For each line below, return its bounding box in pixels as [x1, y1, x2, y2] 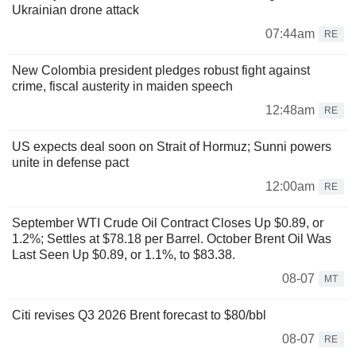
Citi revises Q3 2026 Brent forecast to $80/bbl [12, 308, 266, 322]
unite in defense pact [12, 155, 129, 169]
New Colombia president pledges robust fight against [12, 63, 310, 77]
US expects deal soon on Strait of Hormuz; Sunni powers [12, 139, 331, 153]
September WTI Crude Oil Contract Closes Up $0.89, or [12, 215, 323, 230]
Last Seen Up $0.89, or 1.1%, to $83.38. [12, 247, 235, 261]
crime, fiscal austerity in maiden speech [12, 79, 233, 93]
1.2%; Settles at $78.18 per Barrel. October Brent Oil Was [12, 231, 331, 246]
